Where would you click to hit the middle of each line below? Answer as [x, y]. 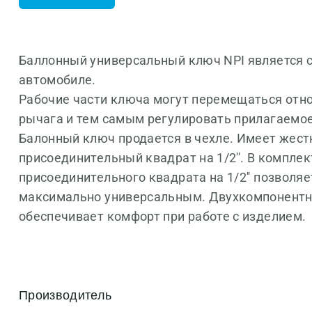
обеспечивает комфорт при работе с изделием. [162, 216]
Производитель [65, 295]
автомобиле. [57, 80]
